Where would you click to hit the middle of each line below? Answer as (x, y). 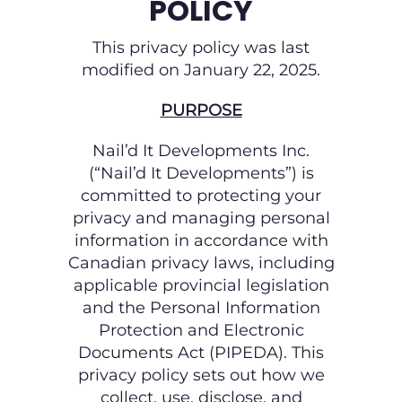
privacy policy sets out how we (201, 376)
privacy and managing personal (201, 218)
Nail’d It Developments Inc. (201, 151)
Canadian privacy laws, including (201, 263)
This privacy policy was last (201, 48)
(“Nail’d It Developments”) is (201, 174)
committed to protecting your (201, 196)
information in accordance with (201, 241)
